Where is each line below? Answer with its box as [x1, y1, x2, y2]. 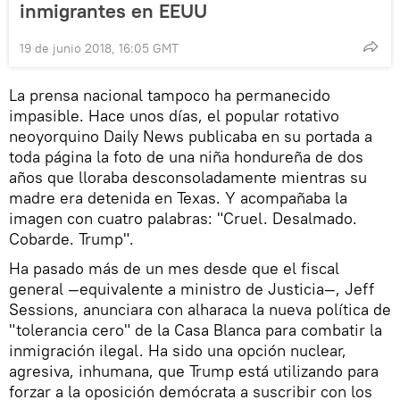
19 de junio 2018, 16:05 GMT [20, 40, 179, 57]
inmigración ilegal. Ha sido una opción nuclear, [9, 340, 346, 362]
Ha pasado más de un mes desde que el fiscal [9, 258, 339, 279]
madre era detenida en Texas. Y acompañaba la [9, 187, 347, 209]
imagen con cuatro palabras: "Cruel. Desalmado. [9, 208, 357, 229]
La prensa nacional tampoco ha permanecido [9, 85, 330, 106]
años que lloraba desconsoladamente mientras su [9, 167, 367, 188]
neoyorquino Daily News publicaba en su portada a [9, 126, 372, 147]
